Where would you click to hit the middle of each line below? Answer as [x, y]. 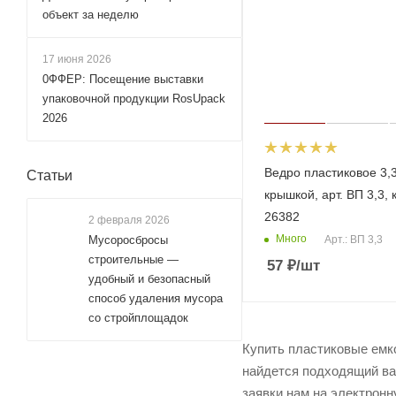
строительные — [133, 259]
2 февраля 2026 [129, 220]
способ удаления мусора [156, 298]
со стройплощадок [138, 318]
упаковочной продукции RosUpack [134, 99]
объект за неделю [91, 15]
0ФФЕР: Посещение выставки [123, 79]
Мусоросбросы [128, 240]
